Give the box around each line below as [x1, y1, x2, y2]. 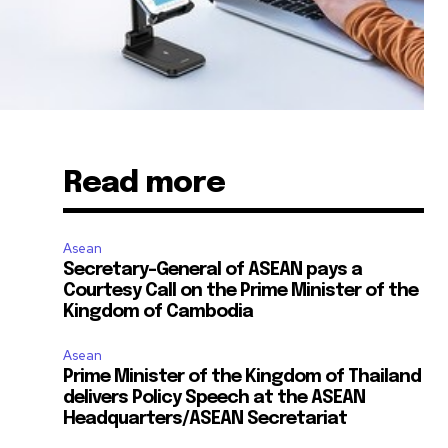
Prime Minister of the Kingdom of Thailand [63, 368, 422, 387]
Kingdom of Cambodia [63, 303, 254, 322]
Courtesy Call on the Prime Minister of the [63, 282, 419, 301]
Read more [63, 168, 226, 200]
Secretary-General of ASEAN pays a [63, 261, 363, 280]
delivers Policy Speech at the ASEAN [63, 389, 366, 408]
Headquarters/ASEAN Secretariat [63, 410, 348, 429]
